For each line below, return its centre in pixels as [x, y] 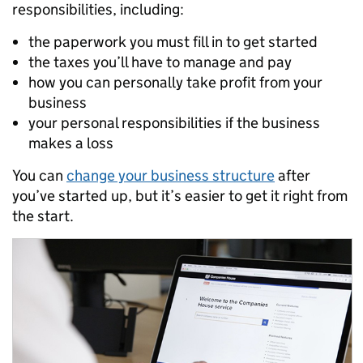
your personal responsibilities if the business [174, 123]
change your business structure [171, 175]
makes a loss [71, 143]
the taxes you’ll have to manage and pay [160, 62]
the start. [43, 216]
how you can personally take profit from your [175, 82]
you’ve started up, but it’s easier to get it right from [180, 196]
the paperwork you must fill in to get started [173, 42]
